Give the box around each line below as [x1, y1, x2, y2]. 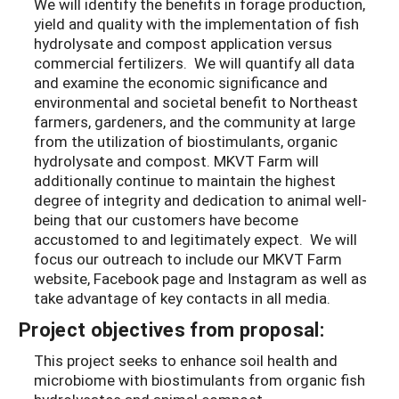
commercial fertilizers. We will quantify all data [34, 53, 354, 74]
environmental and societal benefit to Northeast [34, 92, 358, 113]
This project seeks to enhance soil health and [34, 350, 338, 371]
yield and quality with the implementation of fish [34, 13, 359, 35]
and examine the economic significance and [34, 72, 328, 94]
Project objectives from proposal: [19, 316, 324, 343]
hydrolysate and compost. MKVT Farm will [34, 151, 319, 172]
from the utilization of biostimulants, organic [34, 131, 338, 152]
